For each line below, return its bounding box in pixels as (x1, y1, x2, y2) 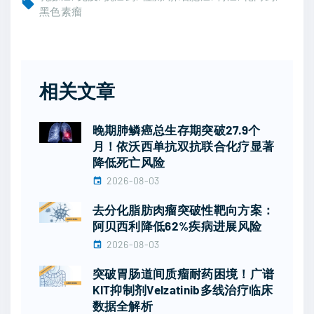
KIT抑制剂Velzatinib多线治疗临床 (92, 282, 273, 297)
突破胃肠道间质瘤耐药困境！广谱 (92, 266, 275, 281)
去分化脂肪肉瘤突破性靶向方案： (92, 203, 275, 217)
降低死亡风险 (92, 155, 165, 170)
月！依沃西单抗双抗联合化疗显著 (92, 139, 275, 153)
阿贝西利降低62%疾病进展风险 (92, 219, 262, 233)
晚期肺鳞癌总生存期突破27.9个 (92, 123, 261, 137)
